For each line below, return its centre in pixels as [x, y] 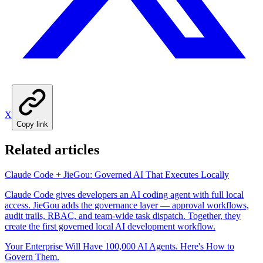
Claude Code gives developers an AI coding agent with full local [124, 194]
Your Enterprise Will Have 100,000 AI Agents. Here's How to [119, 246]
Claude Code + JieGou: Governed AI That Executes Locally [117, 174]
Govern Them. [32, 257]
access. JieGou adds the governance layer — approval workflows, [127, 205]
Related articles [52, 149]
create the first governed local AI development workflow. [110, 226]
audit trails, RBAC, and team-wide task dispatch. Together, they [123, 215]
